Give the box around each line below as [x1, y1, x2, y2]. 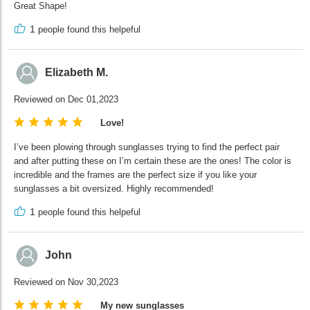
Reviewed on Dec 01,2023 [14, 93, 118, 104]
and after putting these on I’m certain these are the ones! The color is [14, 155, 291, 166]
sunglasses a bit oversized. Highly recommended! [14, 183, 214, 194]
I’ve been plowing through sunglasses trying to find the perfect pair [14, 141, 280, 152]
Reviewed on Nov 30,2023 [14, 276, 118, 287]
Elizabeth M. [45, 66, 108, 79]
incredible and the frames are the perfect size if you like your [14, 169, 257, 180]
